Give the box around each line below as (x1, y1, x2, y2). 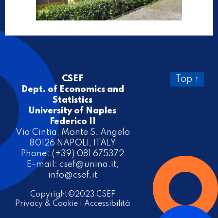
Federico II (49, 117, 96, 126)
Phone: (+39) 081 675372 (21, 149, 125, 158)
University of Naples (29, 106, 117, 115)
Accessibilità (84, 200, 130, 208)
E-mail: (26, 160, 59, 169)
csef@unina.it (59, 160, 116, 169)
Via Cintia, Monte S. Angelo (15, 127, 130, 137)
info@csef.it (48, 170, 97, 180)
